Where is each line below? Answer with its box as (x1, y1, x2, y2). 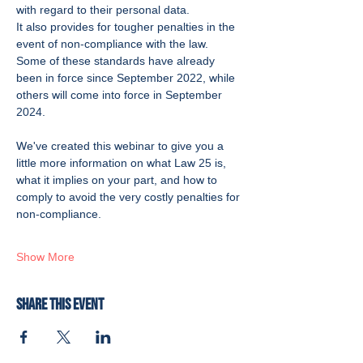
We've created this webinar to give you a (16, 139, 227, 152)
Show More (16, 250, 75, 263)
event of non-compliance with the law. (16, 37, 208, 50)
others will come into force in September (16, 88, 225, 101)
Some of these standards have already (16, 54, 218, 67)
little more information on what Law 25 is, (16, 156, 229, 169)
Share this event (16, 295, 104, 314)
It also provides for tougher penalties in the (16, 20, 238, 33)
